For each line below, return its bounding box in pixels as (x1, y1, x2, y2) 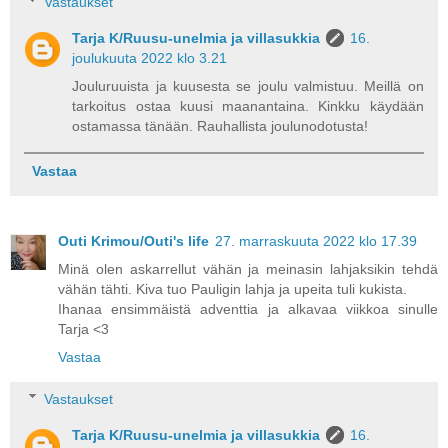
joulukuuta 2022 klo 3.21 (72, 50, 228, 67)
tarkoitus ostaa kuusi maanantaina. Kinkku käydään (72, 98, 424, 115)
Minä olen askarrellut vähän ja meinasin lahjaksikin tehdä (58, 261, 438, 278)
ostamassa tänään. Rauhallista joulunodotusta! (72, 118, 369, 135)
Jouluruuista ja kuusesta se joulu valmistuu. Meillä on (72, 78, 424, 95)
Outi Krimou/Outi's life (58, 233, 209, 250)
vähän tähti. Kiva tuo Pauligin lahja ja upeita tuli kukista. (58, 281, 407, 298)
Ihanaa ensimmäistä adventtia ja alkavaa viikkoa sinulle (58, 301, 438, 318)
